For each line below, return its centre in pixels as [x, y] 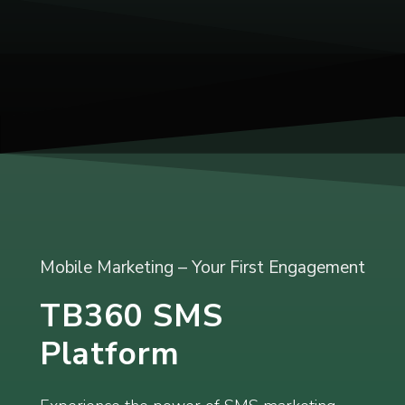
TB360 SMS [131, 316]
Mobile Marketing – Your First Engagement [202, 268]
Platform [109, 354]
